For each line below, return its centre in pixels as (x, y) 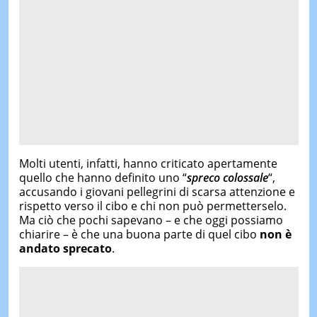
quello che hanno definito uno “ (103, 178)
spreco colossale (227, 178)
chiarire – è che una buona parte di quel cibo (139, 234)
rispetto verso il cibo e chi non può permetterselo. (152, 206)
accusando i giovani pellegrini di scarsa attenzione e (157, 192)
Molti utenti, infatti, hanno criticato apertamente (148, 163)
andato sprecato (65, 248)
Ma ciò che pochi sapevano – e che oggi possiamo (151, 220)
